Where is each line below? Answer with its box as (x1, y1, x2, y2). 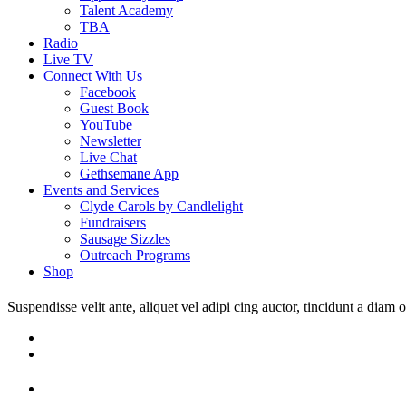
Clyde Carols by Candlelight (80, 198, 243, 214)
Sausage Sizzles (80, 231, 170, 246)
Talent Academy (80, 3, 173, 18)
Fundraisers (80, 215, 146, 230)
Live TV (43, 52, 93, 67)
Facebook (80, 84, 136, 100)
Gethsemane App (80, 166, 179, 181)
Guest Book (80, 101, 149, 116)
